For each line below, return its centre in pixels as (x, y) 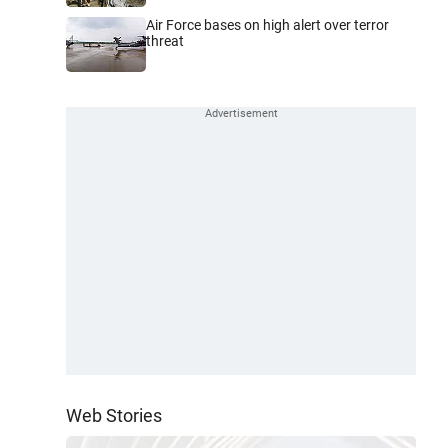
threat (165, 40)
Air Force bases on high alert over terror (267, 24)
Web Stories (114, 415)
